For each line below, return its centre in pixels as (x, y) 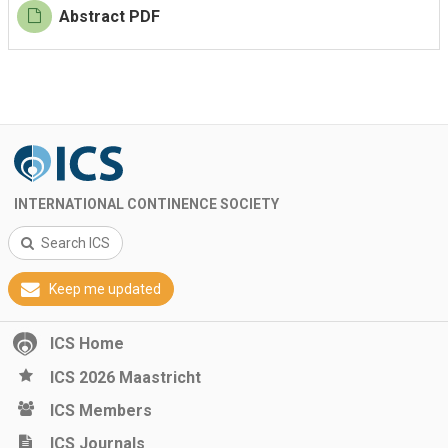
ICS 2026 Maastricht (125, 377)
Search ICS (75, 243)
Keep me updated (105, 289)
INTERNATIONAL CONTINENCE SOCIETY (146, 204)
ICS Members (101, 410)
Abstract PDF (109, 16)
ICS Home (87, 343)
